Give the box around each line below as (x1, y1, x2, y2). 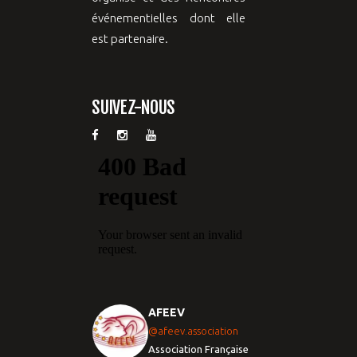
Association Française (148, 343, 249, 355)
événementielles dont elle (92, 11, 245, 25)
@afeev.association (148, 325, 238, 336)
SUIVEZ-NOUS (92, 96, 175, 118)
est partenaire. (92, 32, 168, 45)
